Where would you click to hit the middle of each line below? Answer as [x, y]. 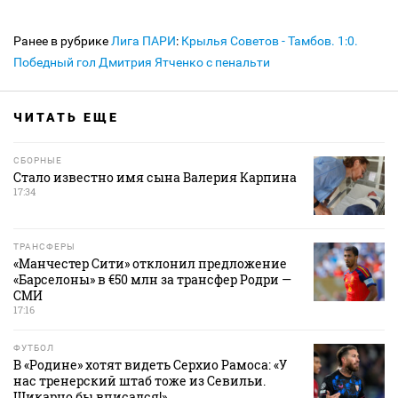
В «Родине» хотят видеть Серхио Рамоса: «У [150, 365]
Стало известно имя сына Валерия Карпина [155, 178]
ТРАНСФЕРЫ [44, 247]
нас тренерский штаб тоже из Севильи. [139, 381]
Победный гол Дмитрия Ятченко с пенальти [142, 63]
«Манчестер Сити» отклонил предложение [150, 264]
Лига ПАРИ [143, 41]
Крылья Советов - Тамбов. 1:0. [270, 41]
